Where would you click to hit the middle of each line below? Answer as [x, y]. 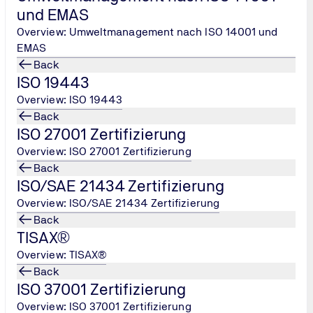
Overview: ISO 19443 [70, 100]
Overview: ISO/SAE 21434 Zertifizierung [118, 203]
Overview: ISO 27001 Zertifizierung [104, 151]
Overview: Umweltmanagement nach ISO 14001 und [147, 32]
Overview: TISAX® [62, 255]
